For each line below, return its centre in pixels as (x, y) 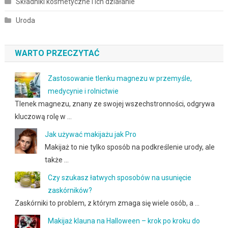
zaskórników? (70, 190)
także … (56, 160)
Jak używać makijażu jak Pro (90, 134)
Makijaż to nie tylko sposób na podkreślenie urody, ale (130, 147)
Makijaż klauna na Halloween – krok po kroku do (124, 221)
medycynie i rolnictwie (83, 91)
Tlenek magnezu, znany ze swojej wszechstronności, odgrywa (115, 104)
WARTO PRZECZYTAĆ (57, 53)
